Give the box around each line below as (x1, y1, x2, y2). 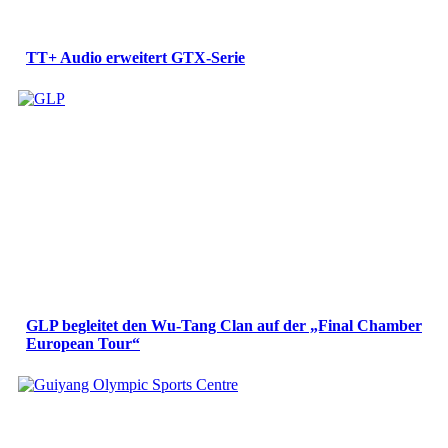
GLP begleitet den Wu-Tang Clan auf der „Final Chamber (26, 317, 422, 335)
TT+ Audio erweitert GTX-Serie (26, 49, 245, 67)
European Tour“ (26, 335, 140, 353)
